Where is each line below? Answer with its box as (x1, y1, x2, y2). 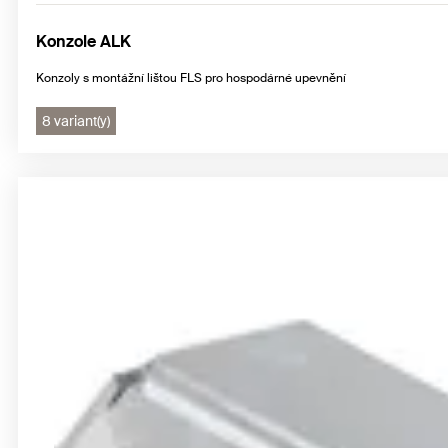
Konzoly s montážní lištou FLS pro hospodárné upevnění (36, 70, 346, 87)
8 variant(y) (42, 112, 110, 131)
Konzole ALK (36, 31, 131, 53)
